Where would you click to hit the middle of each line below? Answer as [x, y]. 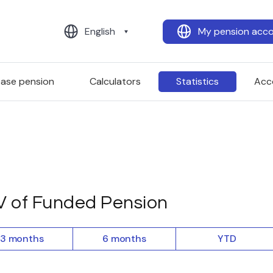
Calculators [115, 81]
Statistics [197, 81]
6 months [124, 238]
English [100, 31]
